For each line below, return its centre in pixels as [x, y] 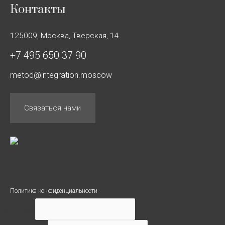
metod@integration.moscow [61, 75]
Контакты [38, 9]
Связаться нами [52, 108]
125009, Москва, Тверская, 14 [65, 35]
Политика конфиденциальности [54, 191]
